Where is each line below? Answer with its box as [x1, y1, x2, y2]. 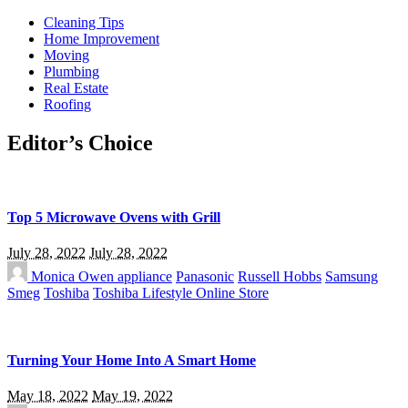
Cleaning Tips [44, 15, 124, 30]
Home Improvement [44, 31, 159, 46]
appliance [117, 269, 172, 285]
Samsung [325, 269, 378, 285]
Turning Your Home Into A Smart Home [7, 352, 256, 368]
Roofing [44, 97, 91, 112]
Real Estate [44, 80, 108, 96]
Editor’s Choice [7, 130, 153, 155]
